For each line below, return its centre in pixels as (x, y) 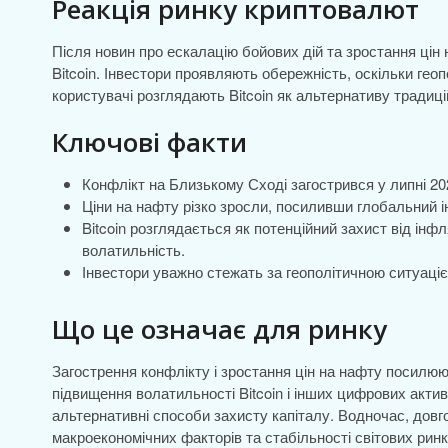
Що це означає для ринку (219, 329)
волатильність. (133, 249)
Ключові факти (149, 142)
